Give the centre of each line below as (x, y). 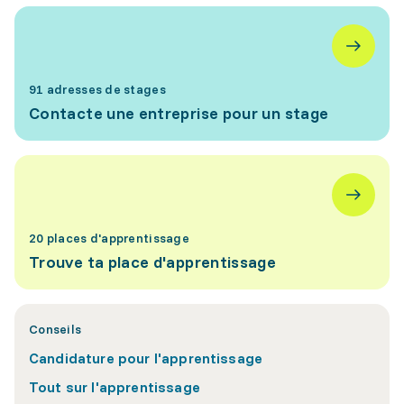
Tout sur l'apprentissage (115, 387)
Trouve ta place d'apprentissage (153, 262)
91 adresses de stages (97, 90)
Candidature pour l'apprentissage (146, 358)
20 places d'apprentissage (109, 239)
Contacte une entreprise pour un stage (179, 114)
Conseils (55, 330)
